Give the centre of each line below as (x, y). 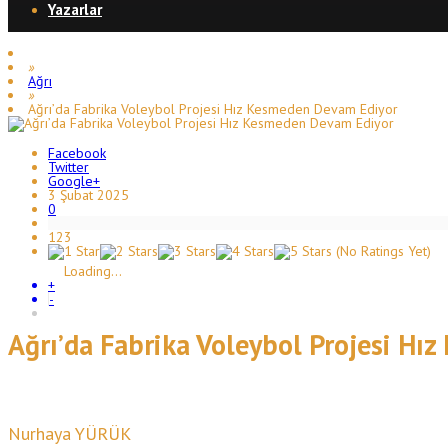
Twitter (68, 166)
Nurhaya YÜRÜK (69, 433)
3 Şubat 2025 (88, 194)
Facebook (77, 152)
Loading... (93, 270)
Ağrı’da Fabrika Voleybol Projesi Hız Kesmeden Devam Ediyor (213, 108)
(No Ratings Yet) (381, 250)
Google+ (74, 180)
